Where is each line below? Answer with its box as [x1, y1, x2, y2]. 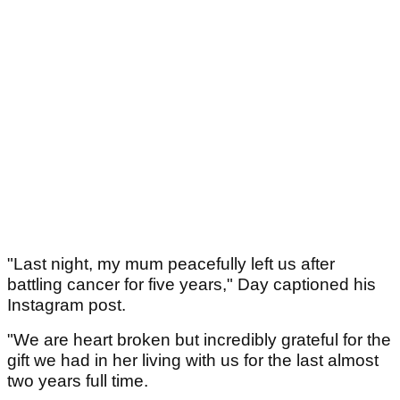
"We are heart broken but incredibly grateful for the [7, 330, 391, 350]
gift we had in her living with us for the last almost [7, 351, 379, 371]
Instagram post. [7, 296, 126, 315]
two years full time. [7, 371, 148, 391]
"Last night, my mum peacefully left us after [7, 254, 335, 274]
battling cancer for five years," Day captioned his [7, 275, 376, 295]
